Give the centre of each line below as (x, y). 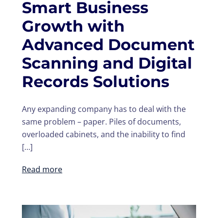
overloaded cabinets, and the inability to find (104, 135)
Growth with (73, 26)
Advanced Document (108, 45)
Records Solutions (96, 82)
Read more (42, 170)
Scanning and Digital (107, 63)
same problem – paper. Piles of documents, (101, 122)
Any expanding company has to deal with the (104, 109)
